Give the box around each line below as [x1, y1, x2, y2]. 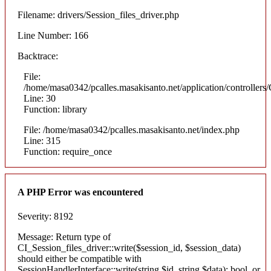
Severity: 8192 [18, 211, 73, 221]
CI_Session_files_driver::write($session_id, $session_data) [18, 242, 241, 253]
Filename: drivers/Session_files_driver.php [18, 10, 179, 21]
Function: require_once [24, 146, 112, 157]
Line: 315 [24, 135, 60, 146]
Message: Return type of [18, 231, 111, 242]
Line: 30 [24, 93, 56, 104]
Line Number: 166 [18, 30, 88, 41]
